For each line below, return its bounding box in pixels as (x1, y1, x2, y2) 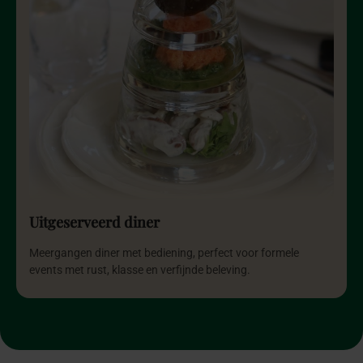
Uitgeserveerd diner (29, 212, 160, 233)
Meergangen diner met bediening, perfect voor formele (29, 246, 299, 261)
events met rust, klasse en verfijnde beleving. (29, 263, 250, 278)
